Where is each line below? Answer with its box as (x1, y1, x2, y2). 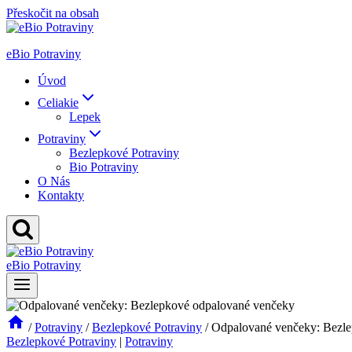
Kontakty (38, 189, 84, 202)
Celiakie (38, 96, 79, 109)
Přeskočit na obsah (6, 6, 99, 20)
